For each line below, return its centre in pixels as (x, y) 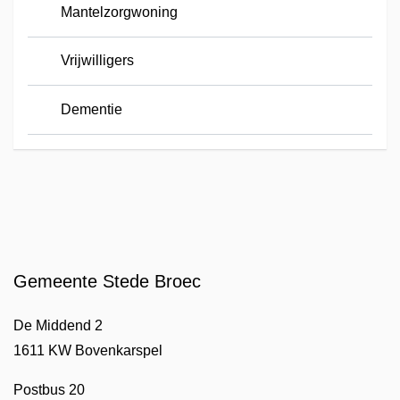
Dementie (91, 109)
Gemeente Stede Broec (107, 282)
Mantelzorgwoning (119, 12)
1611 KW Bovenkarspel (88, 351)
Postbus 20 (49, 390)
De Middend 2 (58, 326)
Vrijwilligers (97, 61)
